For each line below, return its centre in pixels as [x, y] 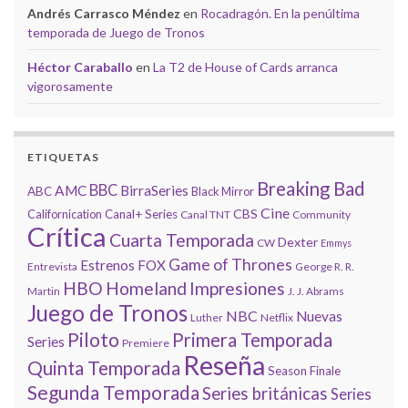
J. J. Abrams [316, 291]
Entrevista [52, 266]
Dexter [298, 241]
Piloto [93, 339]
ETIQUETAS [63, 157]
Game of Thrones [230, 264]
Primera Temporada [252, 339]
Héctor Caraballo [80, 66]
